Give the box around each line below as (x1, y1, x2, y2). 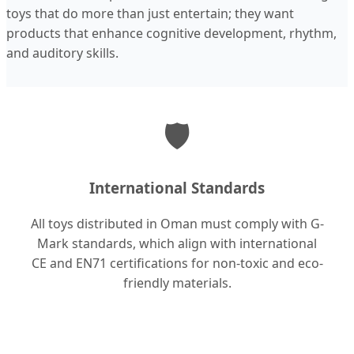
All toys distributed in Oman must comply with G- (30, 214, 324, 232)
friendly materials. (122, 273, 232, 292)
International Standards (89, 177, 265, 198)
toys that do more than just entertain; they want (6, 5, 294, 23)
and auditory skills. (6, 44, 119, 62)
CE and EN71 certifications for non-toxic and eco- (31, 254, 323, 272)
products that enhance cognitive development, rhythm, (6, 24, 337, 43)
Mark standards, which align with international (37, 234, 317, 252)
